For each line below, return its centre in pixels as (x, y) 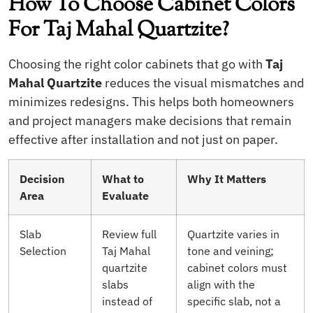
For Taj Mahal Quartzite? (119, 31)
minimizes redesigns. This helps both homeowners (151, 102)
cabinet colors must (237, 267)
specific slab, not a (234, 300)
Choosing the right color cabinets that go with (137, 64)
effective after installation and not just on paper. (143, 140)
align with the (221, 284)
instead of (127, 300)
